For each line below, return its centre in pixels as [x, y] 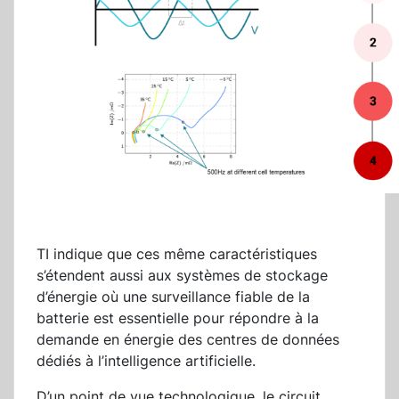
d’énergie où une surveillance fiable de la [173, 297]
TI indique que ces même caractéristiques [177, 254]
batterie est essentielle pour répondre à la [178, 318]
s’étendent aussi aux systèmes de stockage [182, 276]
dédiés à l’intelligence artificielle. [146, 361]
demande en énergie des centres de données [188, 340]
